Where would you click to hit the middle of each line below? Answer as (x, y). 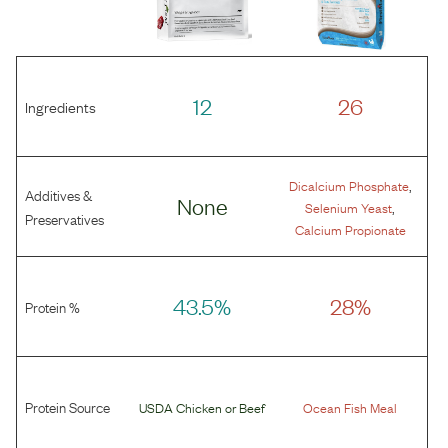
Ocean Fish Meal (350, 407)
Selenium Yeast (349, 207)
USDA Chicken (181, 407)
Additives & (58, 194)
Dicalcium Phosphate (348, 185)
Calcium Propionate (350, 229)
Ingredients (60, 106)
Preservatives (64, 218)
